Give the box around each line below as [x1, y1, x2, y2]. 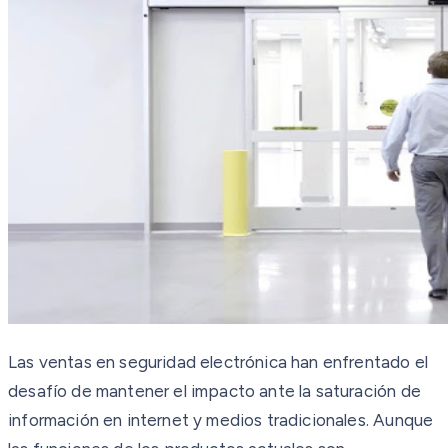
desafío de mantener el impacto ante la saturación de [8, 380, 421, 401]
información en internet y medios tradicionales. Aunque [8, 409, 434, 430]
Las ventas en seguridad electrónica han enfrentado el [8, 351, 429, 372]
